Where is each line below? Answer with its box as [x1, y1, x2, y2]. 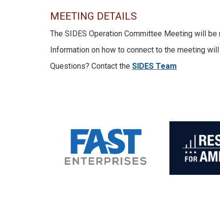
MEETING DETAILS [50, 10, 137, 22]
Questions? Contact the [50, 61, 132, 71]
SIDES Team [132, 61, 177, 71]
